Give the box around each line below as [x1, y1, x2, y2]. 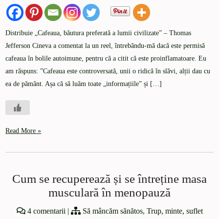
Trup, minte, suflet [146, 207, 203, 216]
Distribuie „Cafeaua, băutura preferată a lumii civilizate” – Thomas [5, 29, 192, 37]
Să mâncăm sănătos [82, 207, 143, 216]
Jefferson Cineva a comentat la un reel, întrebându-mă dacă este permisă [5, 42, 205, 50]
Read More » [5, 127, 42, 135]
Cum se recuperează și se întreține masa [12, 172, 207, 186]
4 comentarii [27, 207, 66, 216]
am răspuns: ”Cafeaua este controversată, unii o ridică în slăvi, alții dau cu [5, 67, 211, 75]
